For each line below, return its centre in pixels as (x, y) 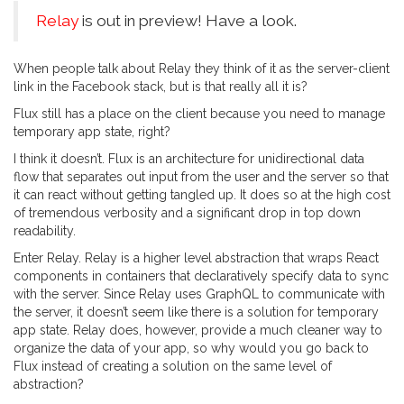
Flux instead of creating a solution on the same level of (173, 367)
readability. (45, 231)
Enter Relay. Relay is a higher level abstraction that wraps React (196, 258)
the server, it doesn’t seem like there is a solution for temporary (196, 312)
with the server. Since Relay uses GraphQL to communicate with (199, 294)
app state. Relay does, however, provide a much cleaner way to (198, 331)
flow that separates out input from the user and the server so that (201, 177)
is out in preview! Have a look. (188, 21)
